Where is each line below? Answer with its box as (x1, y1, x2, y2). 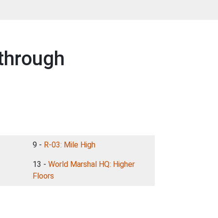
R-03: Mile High (44, 140, 95, 149)
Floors (33, 171, 54, 181)
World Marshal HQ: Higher (48, 160, 135, 169)
